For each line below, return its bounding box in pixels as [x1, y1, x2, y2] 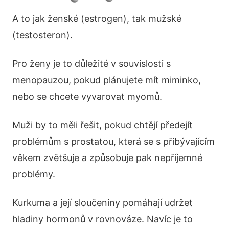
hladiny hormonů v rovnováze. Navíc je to [12, 214, 193, 225]
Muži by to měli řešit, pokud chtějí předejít [12, 120, 193, 131]
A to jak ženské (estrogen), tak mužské [12, 13, 181, 25]
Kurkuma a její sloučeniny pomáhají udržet [12, 197, 193, 209]
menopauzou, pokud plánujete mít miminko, [12, 75, 201, 86]
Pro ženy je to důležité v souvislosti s [12, 58, 171, 70]
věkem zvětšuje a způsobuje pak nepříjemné [12, 152, 202, 164]
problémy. [12, 169, 55, 180]
